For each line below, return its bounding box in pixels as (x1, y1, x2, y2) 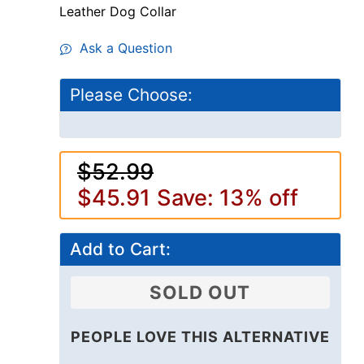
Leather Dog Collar (58, 3, 176, 20)
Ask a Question (71, 40, 172, 57)
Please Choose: (69, 84, 193, 106)
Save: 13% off (156, 184, 298, 212)
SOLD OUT (149, 281, 251, 304)
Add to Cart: (69, 239, 171, 260)
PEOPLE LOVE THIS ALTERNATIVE (70, 328, 330, 346)
